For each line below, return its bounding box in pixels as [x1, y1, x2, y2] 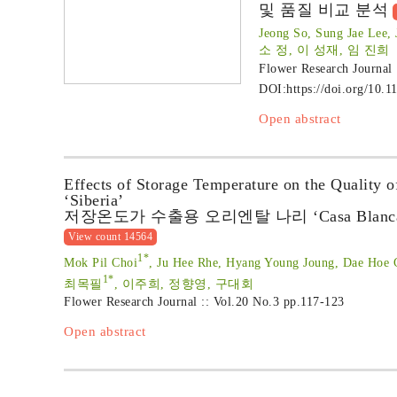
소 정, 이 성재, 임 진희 [259, 43, 390, 57]
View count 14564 [68, 230, 152, 243]
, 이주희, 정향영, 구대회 [113, 276, 253, 291]
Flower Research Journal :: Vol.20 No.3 [64, 295, 284, 309]
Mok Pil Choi [64, 255, 137, 269]
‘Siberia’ [64, 191, 124, 209]
